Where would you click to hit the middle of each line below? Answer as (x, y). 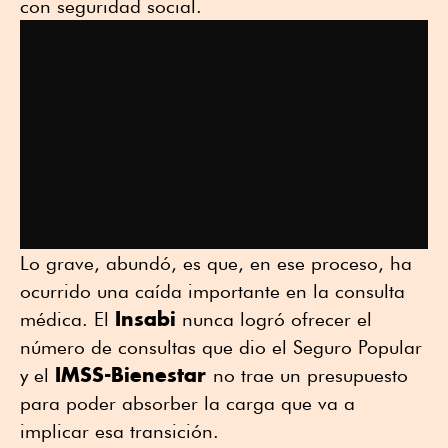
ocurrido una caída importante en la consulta (212, 291)
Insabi (145, 319)
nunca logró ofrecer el (274, 319)
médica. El (67, 319)
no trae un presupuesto (310, 375)
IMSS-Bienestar (134, 375)
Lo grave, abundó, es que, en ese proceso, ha (216, 263)
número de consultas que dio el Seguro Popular (221, 347)
